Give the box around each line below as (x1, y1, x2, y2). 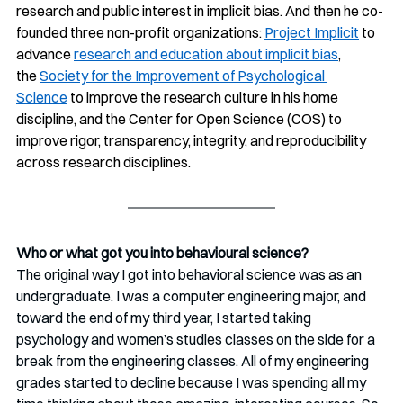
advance (16, 44, 74, 63)
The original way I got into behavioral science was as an (16, 264, 364, 283)
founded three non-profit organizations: (16, 22, 264, 41)
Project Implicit (264, 22, 359, 41)
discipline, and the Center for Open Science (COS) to (16, 109, 345, 128)
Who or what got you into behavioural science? (16, 243, 309, 262)
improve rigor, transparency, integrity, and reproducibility (16, 130, 369, 149)
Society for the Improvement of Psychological (40, 66, 327, 85)
